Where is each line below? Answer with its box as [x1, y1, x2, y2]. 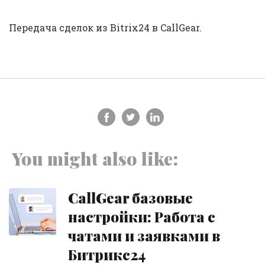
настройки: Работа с [68, 207, 215, 226]
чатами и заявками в [68, 226, 220, 245]
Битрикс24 [68, 245, 146, 264]
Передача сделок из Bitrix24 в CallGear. [9, 21, 202, 34]
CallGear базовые [68, 188, 193, 207]
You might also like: [12, 147, 178, 170]
